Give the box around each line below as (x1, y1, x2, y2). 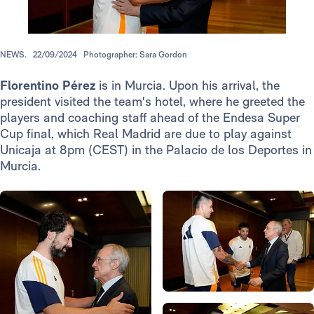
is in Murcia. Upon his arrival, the (95, 78, 280, 93)
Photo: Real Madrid (162, 292, 256, 306)
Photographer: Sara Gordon (83, 50, 187, 60)
